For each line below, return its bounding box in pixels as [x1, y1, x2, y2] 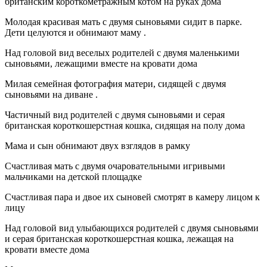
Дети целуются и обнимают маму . [5, 27, 146, 38]
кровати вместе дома [5, 244, 89, 254]
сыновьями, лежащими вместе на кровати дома [5, 58, 197, 69]
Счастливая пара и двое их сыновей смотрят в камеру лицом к [5, 191, 260, 202]
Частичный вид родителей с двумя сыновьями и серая [5, 109, 225, 120]
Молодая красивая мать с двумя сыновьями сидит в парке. [5, 16, 242, 27]
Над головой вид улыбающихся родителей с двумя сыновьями [5, 222, 259, 233]
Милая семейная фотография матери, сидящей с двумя [5, 78, 226, 89]
